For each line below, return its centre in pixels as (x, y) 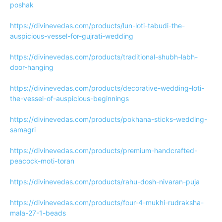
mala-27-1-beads (38, 213)
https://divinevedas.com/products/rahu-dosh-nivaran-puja (105, 182)
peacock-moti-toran (42, 161)
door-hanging (32, 67)
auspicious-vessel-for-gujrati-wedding (72, 36)
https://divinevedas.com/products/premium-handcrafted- (104, 150)
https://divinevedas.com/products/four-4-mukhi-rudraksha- (107, 202)
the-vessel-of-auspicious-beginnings (69, 98)
